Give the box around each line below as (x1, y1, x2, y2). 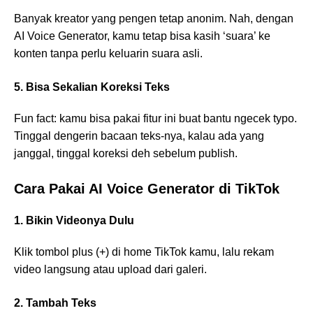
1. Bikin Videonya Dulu (14, 214, 134, 227)
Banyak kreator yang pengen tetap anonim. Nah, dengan (14, 13, 293, 25)
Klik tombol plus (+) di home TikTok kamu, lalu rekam (14, 246, 274, 259)
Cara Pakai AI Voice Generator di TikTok (14, 181, 279, 197)
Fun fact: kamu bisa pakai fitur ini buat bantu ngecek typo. (14, 112, 297, 125)
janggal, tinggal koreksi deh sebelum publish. (14, 147, 238, 160)
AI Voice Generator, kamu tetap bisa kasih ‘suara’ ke (14, 30, 270, 43)
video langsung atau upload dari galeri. (14, 263, 207, 276)
